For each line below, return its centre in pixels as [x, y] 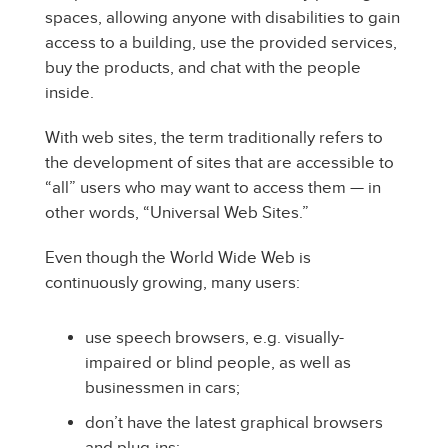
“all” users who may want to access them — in [213, 187]
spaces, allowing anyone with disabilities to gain [222, 17]
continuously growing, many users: [172, 282]
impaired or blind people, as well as [218, 362]
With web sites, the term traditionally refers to [214, 137]
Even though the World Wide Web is [178, 257]
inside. [69, 92]
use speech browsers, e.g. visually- [214, 337]
